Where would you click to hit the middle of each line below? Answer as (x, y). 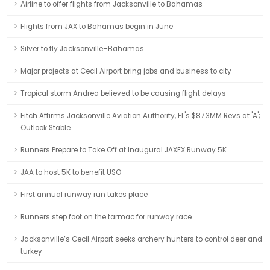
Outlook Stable (46, 128)
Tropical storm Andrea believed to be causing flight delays (123, 93)
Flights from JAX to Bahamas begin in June (97, 27)
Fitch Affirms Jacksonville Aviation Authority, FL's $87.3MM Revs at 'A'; (140, 116)
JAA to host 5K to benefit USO (71, 172)
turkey (31, 251)
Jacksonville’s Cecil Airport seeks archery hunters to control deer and (141, 239)
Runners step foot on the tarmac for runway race (106, 217)
